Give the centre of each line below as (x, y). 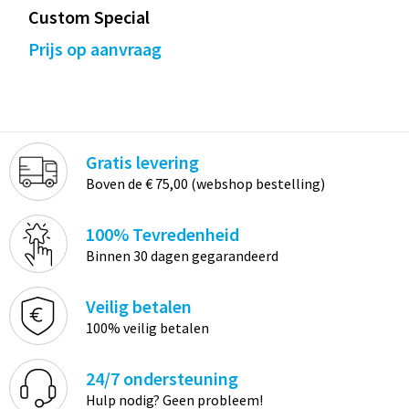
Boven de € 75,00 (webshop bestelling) (205, 184)
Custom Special (89, 17)
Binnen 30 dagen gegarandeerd (182, 256)
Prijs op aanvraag (94, 49)
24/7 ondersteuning (162, 379)
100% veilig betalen (147, 328)
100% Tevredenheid (162, 235)
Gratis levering (142, 163)
